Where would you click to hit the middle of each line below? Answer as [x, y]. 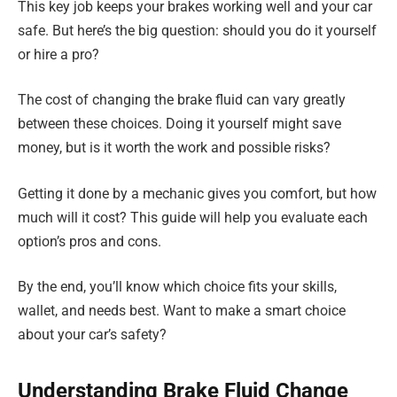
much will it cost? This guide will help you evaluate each [193, 217]
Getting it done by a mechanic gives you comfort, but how [197, 193]
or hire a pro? [58, 54]
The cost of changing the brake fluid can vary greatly [182, 100]
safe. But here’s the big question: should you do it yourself [197, 30]
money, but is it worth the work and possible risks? [174, 148]
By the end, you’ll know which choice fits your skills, [177, 287]
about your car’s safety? [92, 335]
